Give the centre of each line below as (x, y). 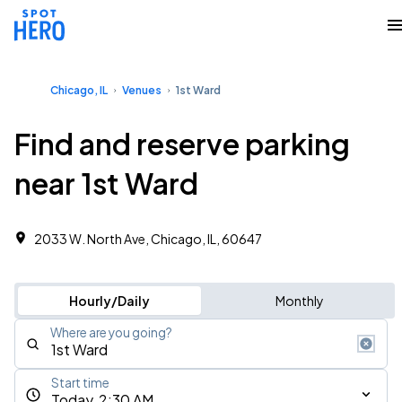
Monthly (299, 301)
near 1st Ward (106, 183)
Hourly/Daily (109, 301)
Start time (80, 383)
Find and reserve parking (182, 144)
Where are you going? (111, 332)
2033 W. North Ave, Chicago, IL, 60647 (148, 239)
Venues (142, 90)
